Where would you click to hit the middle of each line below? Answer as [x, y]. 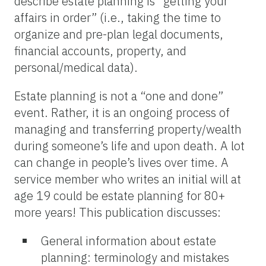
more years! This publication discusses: [118, 212]
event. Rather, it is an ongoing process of [122, 112]
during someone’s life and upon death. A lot [129, 145]
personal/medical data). [76, 67]
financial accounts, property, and [100, 50]
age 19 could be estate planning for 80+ [120, 195]
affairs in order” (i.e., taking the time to [118, 17]
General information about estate [129, 240]
